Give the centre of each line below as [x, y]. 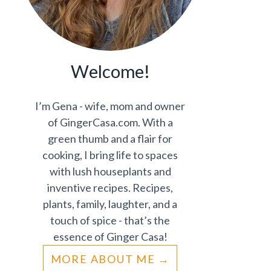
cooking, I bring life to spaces [110, 155]
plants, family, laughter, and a [110, 204]
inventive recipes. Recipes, [110, 188]
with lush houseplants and [110, 171]
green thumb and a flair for [110, 139]
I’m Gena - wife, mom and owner [110, 106]
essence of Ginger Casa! [110, 237]
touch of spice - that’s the [110, 220]
